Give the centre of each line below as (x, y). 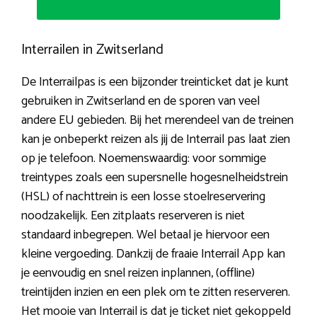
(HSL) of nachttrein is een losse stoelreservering (143, 197)
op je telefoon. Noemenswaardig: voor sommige (144, 159)
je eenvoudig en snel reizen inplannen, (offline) (138, 273)
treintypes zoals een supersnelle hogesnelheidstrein (155, 178)
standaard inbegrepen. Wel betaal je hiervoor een (145, 235)
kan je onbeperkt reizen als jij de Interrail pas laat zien (156, 140)
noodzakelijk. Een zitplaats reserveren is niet (133, 216)
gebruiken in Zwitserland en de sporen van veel (140, 102)
